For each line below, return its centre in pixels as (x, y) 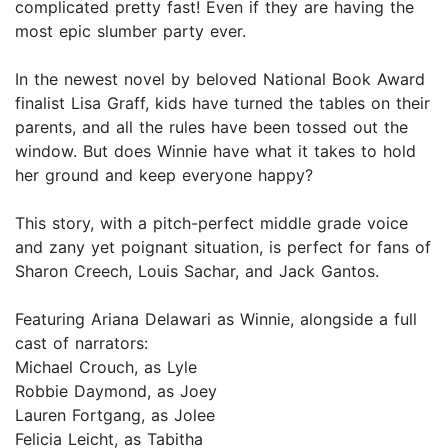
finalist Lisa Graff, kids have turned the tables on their (222, 103)
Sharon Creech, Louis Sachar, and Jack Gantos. (197, 271)
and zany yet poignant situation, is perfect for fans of (223, 247)
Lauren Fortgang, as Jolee (115, 415)
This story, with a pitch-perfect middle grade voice (211, 223)
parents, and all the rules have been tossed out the (211, 127)
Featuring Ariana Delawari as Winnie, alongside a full (216, 319)
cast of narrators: (81, 343)
